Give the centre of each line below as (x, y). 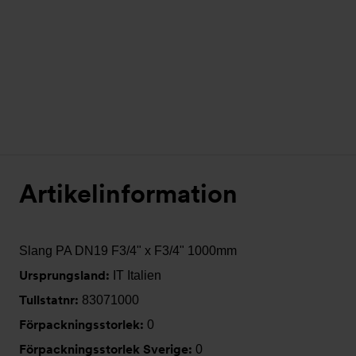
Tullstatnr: (50, 300)
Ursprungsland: (66, 275)
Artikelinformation (128, 193)
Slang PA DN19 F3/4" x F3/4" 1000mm (128, 251)
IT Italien (137, 275)
